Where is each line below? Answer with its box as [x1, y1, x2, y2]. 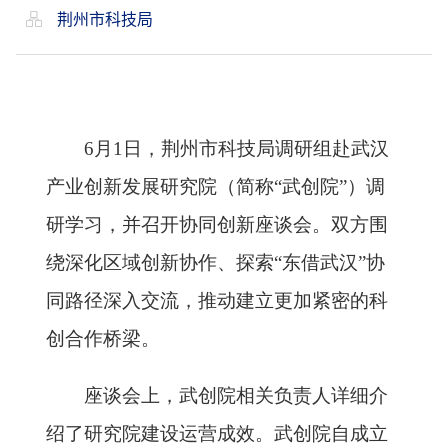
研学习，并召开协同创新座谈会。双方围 [46, 214, 388, 235]
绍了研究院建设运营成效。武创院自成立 [46, 423, 388, 444]
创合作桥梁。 [46, 328, 160, 349]
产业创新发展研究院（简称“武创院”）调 [46, 176, 385, 197]
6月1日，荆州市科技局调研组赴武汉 [84, 138, 389, 159]
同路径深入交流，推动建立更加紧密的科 [46, 290, 388, 311]
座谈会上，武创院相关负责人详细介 [84, 385, 388, 406]
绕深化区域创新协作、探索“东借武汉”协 [46, 252, 385, 273]
